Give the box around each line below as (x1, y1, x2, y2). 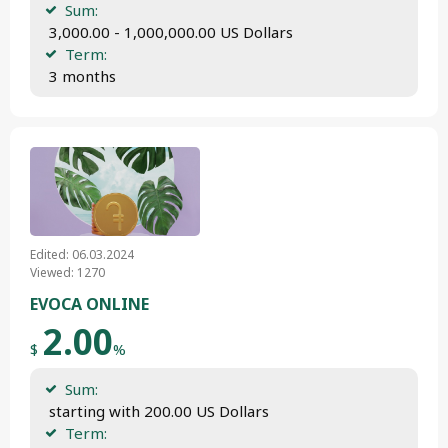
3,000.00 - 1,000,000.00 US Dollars (45, 21, 293, 42)
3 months (45, 65, 116, 86)
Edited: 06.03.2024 (30, 246, 134, 263)
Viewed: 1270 (30, 264, 105, 281)
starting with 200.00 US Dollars (45, 401, 269, 421)
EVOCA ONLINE (30, 293, 149, 315)
